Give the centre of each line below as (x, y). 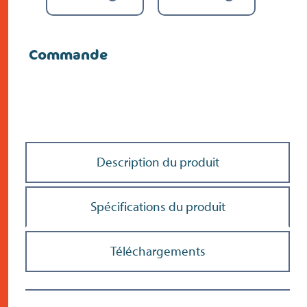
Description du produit (158, 162)
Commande (68, 54)
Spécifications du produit (158, 206)
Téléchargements (158, 251)
